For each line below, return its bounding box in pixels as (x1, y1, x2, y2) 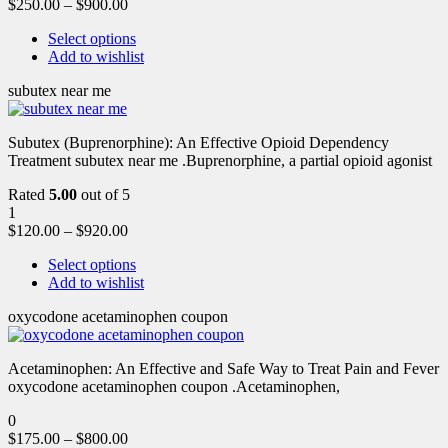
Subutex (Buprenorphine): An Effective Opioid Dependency (8, 133, 389, 151)
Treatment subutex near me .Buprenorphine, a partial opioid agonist (8, 151, 432, 169)
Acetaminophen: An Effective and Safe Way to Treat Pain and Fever (8, 359, 439, 377)
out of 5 (77, 185, 130, 203)
